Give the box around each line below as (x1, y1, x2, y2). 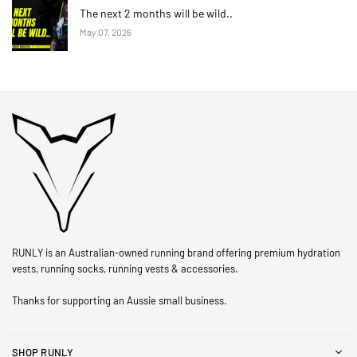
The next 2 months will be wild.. (80, 6, 233, 21)
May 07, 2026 (80, 26, 131, 38)
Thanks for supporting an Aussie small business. (12, 294, 227, 308)
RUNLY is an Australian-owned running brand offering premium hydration (12, 246, 340, 260)
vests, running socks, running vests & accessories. (12, 262, 238, 276)
